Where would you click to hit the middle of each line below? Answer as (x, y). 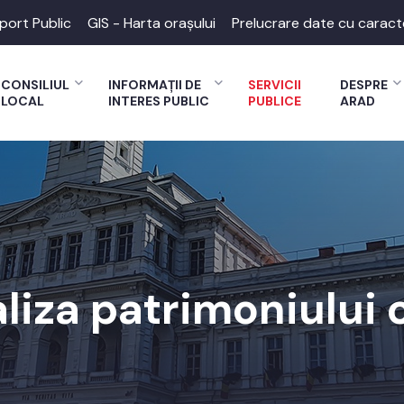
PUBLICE (275, 101)
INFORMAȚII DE (155, 85)
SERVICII (275, 85)
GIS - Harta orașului (151, 23)
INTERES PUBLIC (159, 101)
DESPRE (364, 85)
